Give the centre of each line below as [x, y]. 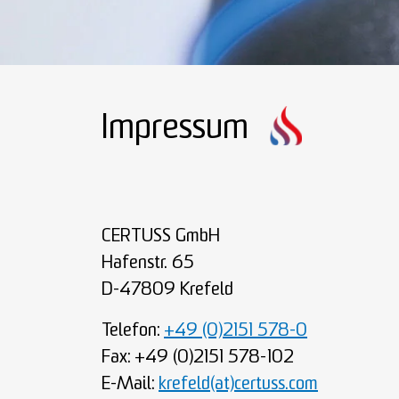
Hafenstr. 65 [148, 264]
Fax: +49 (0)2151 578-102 [198, 358]
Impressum [175, 130]
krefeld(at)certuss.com [238, 385]
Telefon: [133, 331]
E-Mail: [130, 385]
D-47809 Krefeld [167, 290]
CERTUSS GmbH [161, 237]
